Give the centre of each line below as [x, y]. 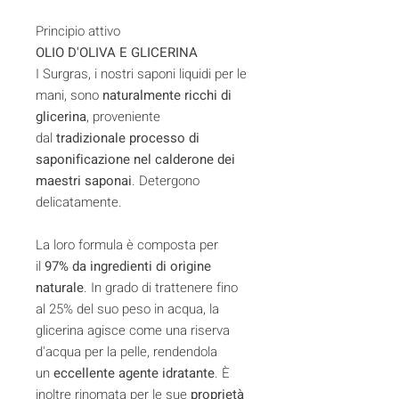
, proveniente [123, 116]
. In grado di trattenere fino [161, 287]
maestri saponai [84, 180]
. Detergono [166, 180]
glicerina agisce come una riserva [133, 330]
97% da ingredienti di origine [128, 266]
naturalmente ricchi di [167, 95]
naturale [60, 287]
